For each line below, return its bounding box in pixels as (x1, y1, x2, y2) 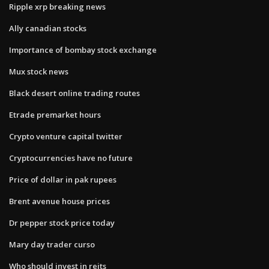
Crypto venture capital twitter (9, 130, 122, 142)
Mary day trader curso (9, 238, 95, 250)
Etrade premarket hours (9, 109, 101, 120)
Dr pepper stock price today (9, 217, 115, 228)
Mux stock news (9, 65, 68, 77)
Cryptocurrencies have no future (9, 152, 133, 163)
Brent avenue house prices (9, 195, 110, 207)
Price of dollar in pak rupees (9, 174, 116, 185)
